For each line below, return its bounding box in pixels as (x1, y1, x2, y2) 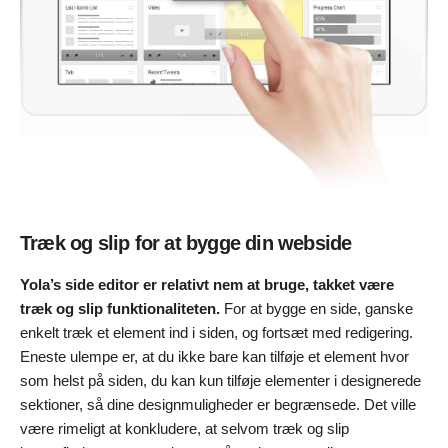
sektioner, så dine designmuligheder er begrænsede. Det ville (20, 395, 416, 413)
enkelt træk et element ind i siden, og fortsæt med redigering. (20, 323, 413, 341)
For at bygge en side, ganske (220, 299, 413, 317)
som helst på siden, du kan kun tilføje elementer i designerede (20, 371, 421, 389)
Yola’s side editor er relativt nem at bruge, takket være (20, 275, 394, 293)
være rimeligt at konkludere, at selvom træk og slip (20, 419, 349, 437)
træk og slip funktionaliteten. (20, 299, 220, 317)
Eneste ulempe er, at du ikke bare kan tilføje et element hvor (20, 347, 409, 365)
